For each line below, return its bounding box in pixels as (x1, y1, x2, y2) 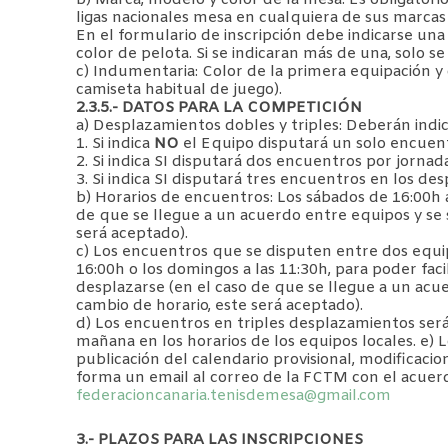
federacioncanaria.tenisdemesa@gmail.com (76, 385, 391, 406)
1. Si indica (76, 133, 154, 154)
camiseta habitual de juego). (76, 79, 282, 100)
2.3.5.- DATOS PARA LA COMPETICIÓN (76, 97, 362, 118)
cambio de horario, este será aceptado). (76, 295, 363, 316)
